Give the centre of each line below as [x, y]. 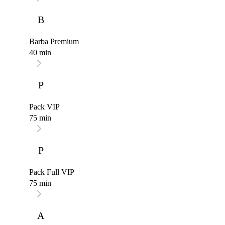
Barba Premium [54, 42]
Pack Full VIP [52, 172]
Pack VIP [44, 107]
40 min [40, 53]
